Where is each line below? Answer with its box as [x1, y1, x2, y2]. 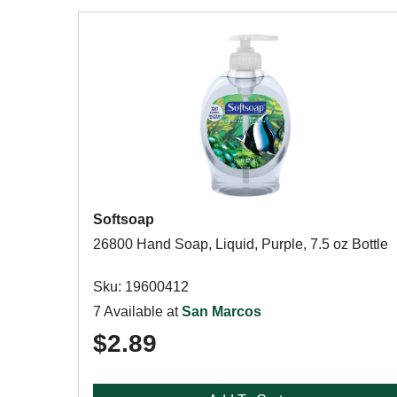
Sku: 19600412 [93, 279, 189, 294]
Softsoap [93, 212, 154, 227]
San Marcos [182, 304, 261, 319]
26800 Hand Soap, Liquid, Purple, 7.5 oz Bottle [93, 237, 388, 252]
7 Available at [93, 304, 182, 319]
